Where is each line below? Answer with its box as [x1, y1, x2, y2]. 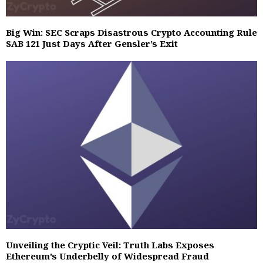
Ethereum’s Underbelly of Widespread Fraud [6, 249, 209, 262]
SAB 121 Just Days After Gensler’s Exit [6, 38, 178, 50]
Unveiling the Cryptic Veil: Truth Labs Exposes [6, 238, 214, 251]
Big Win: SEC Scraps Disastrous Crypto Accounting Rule [6, 26, 257, 39]
